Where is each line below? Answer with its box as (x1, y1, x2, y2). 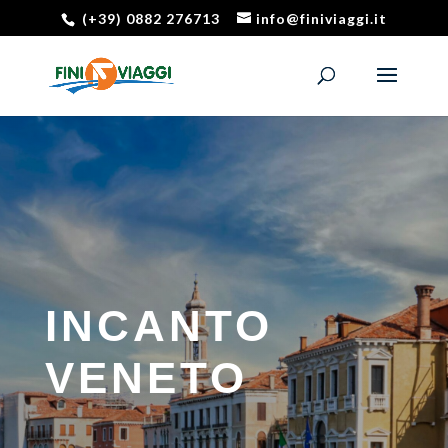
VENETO (44, 353, 248, 402)
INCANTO (44, 301, 273, 350)
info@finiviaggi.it (255, 9, 387, 27)
